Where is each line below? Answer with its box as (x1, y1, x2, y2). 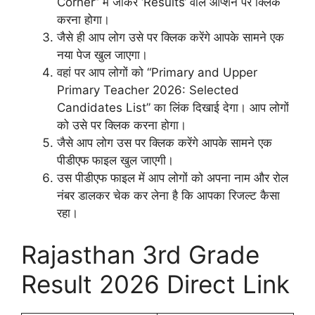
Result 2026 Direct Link (21, 269, 290, 300)
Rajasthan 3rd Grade (21, 240, 259, 270)
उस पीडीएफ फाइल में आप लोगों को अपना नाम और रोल (57, 170, 288, 185)
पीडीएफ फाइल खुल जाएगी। (57, 153, 174, 167)
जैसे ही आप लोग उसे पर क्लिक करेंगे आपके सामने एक (57, 30, 284, 44)
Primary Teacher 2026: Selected (57, 82, 239, 97)
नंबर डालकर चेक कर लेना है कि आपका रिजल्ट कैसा (57, 188, 280, 202)
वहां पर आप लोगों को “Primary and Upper (57, 65, 257, 79)
